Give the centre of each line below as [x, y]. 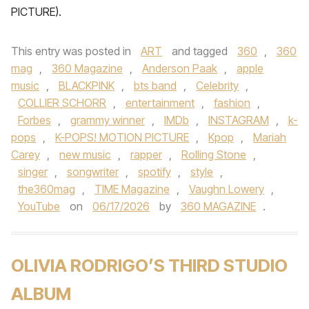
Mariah [270, 137]
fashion [232, 103]
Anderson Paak [180, 68]
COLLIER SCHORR [62, 103]
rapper [146, 154]
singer [33, 172]
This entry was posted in [72, 51]
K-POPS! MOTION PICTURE [122, 137]
